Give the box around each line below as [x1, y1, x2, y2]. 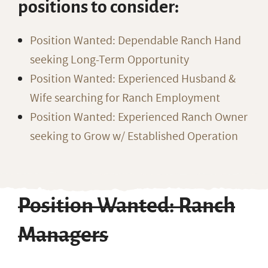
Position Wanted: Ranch [18, 194, 235, 217]
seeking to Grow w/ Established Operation [30, 128, 238, 145]
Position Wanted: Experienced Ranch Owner [30, 109, 248, 126]
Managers [18, 224, 108, 246]
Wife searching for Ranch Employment [30, 90, 220, 106]
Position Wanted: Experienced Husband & [30, 71, 236, 87]
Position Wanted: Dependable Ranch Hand [30, 32, 241, 49]
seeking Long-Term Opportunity [30, 51, 189, 68]
